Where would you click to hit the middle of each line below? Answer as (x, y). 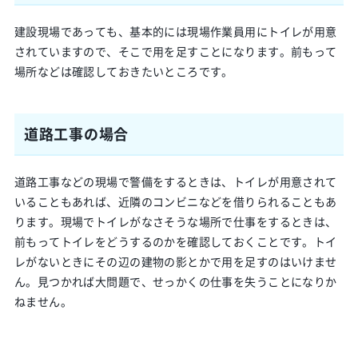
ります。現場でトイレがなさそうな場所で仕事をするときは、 (175, 221)
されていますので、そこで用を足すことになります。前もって (175, 51)
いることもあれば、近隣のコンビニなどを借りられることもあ (175, 201)
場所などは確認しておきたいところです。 (123, 71)
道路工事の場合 (76, 133)
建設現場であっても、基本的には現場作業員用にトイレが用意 (175, 31)
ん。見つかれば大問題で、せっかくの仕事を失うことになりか (175, 281)
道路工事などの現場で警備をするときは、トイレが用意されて (175, 181)
